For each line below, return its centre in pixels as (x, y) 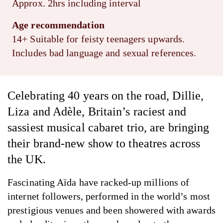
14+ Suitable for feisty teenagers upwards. (99, 39)
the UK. (27, 159)
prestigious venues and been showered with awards (111, 210)
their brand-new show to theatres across (104, 143)
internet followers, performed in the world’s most (109, 196)
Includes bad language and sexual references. (104, 53)
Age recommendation (58, 25)
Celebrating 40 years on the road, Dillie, (106, 96)
